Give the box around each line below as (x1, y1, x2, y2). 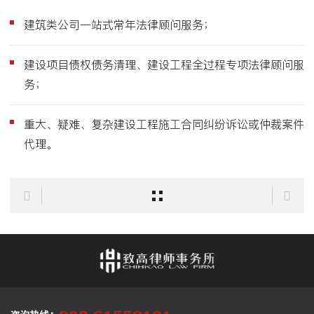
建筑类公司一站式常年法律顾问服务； (24, 17, 214, 33)
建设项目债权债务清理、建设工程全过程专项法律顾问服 (24, 57, 304, 73)
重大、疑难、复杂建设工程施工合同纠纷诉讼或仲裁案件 (24, 116, 304, 132)
